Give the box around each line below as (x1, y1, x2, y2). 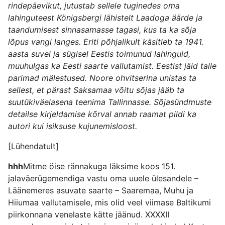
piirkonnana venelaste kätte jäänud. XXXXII (8, 209, 169, 220)
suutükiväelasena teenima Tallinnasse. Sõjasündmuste (8, 97, 211, 107)
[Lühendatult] (8, 141, 59, 152)
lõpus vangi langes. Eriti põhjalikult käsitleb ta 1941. (8, 37, 203, 47)
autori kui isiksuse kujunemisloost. (8, 121, 137, 132)
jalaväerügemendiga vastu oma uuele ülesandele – (8, 173, 198, 184)
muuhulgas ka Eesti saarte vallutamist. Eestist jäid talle (8, 61, 216, 71)
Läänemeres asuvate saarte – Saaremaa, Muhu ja (8, 185, 193, 196)
